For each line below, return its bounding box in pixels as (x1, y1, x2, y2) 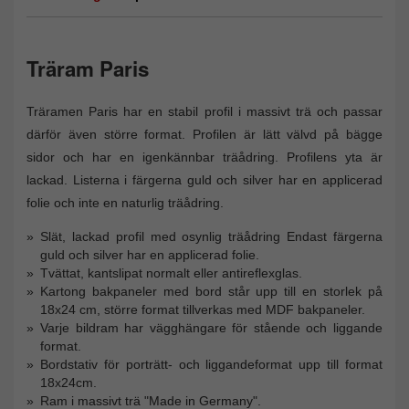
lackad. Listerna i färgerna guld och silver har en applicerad (26, 172, 383, 187)
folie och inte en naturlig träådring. (26, 194, 224, 210)
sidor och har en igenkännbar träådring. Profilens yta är (26, 149, 383, 164)
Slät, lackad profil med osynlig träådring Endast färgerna (40, 228, 383, 244)
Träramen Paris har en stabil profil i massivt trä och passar (26, 103, 383, 119)
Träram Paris (26, 54, 149, 84)
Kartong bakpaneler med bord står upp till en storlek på (40, 283, 383, 299)
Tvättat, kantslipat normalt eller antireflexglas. (40, 265, 302, 280)
